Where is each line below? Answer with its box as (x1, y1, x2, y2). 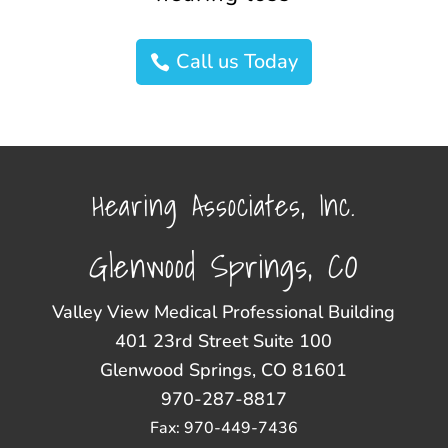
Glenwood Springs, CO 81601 (100, 358, 348, 383)
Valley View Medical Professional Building (52, 300, 396, 325)
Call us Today (175, 47, 298, 75)
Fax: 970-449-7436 (149, 417, 298, 440)
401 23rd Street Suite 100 (115, 329, 333, 354)
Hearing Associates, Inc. (91, 181, 356, 229)
